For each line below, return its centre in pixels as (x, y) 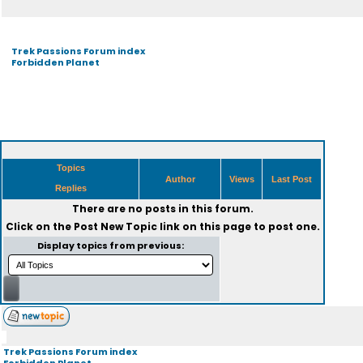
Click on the (39, 226)
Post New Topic (115, 226)
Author (180, 179)
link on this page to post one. (238, 226)
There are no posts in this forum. (162, 209)
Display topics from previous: (111, 246)
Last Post (292, 179)
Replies (70, 188)
